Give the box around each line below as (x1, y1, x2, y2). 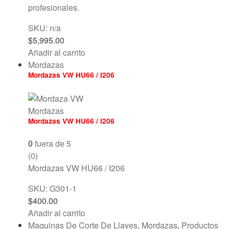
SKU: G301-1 (28, 182, 77, 194)
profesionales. (28, 1, 79, 13)
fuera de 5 (33, 137, 71, 149)
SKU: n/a (28, 21, 61, 34)
